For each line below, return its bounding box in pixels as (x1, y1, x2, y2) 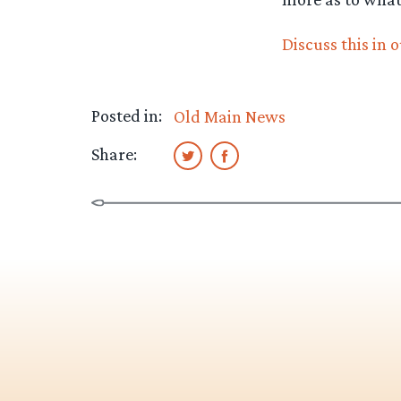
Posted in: (91, 105, 162, 125)
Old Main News (173, 106, 286, 126)
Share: (91, 143, 137, 164)
